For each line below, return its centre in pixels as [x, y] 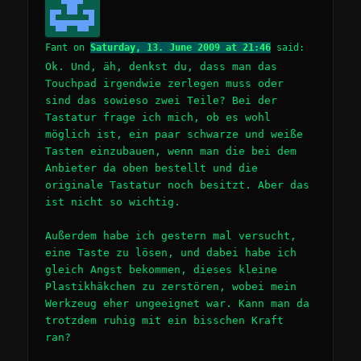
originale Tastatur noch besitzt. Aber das [178, 185]
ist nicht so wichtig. [113, 202]
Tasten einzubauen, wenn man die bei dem [171, 151]
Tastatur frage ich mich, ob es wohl [158, 118]
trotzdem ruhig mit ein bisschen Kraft [165, 321]
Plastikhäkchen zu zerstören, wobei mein [171, 287]
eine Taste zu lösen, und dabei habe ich [171, 253]
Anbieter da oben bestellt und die [152, 168]
